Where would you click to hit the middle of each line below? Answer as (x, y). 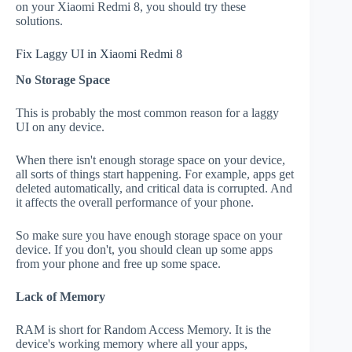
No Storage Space (63, 79)
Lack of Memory (60, 296)
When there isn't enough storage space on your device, (150, 159)
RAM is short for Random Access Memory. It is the (143, 329)
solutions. (39, 21)
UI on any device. (60, 126)
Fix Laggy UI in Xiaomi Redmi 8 (99, 54)
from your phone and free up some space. (118, 263)
